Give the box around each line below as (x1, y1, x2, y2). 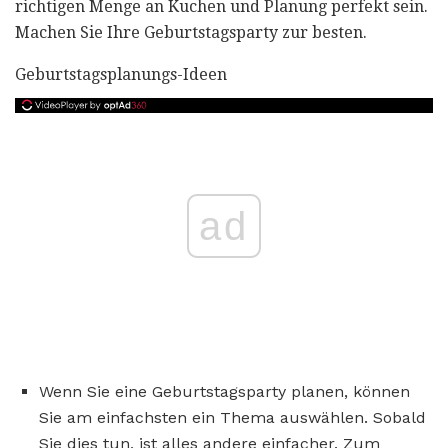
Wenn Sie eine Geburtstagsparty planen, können (39, 382, 410, 402)
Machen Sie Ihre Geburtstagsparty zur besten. (15, 22, 367, 42)
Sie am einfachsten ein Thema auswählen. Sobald (39, 408, 426, 428)
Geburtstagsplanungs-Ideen (15, 64, 227, 84)
